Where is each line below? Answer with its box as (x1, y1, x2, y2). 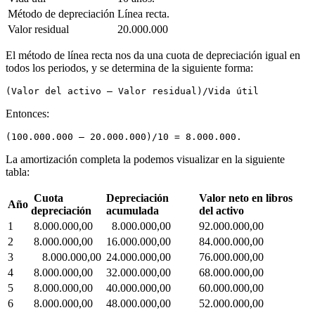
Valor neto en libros (199, 191, 292, 204)
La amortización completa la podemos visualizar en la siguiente (6, 153, 285, 165)
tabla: (6, 165, 30, 178)
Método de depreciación (8, 7, 115, 20)
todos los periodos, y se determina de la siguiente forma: (6, 61, 253, 74)
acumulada (106, 204, 159, 217)
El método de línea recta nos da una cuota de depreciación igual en (6, 49, 300, 61)
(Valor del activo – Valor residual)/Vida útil (6, 85, 259, 96)
